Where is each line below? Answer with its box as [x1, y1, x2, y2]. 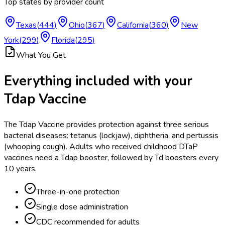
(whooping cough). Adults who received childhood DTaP [4, 141, 198, 153]
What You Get [16, 49, 66, 61]
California [117, 19, 149, 31]
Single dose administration [36, 201, 128, 213]
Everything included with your [4, 71, 192, 90]
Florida [51, 34, 75, 46]
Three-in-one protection [36, 186, 120, 198]
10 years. [4, 163, 37, 175]
